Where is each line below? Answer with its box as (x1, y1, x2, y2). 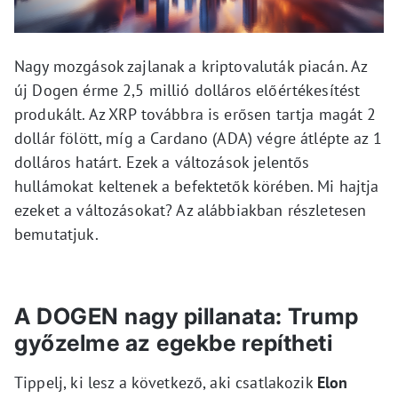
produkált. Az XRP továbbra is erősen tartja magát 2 (14, 103, 377, 124)
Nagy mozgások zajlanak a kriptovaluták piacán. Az (14, 55, 368, 76)
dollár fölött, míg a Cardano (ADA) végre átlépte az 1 (14, 127, 382, 148)
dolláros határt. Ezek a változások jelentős (14, 151, 310, 172)
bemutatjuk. (14, 223, 99, 244)
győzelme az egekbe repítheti (14, 329, 332, 356)
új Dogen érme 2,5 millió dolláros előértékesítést (14, 79, 361, 100)
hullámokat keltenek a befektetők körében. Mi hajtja (14, 175, 379, 196)
